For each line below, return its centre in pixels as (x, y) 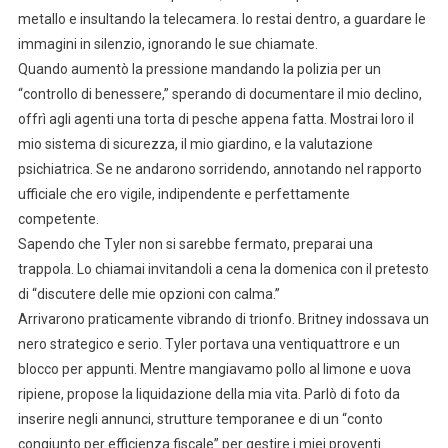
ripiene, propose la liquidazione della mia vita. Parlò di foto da (208, 393)
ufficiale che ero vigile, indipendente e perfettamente (183, 193)
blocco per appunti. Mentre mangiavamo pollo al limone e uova (214, 368)
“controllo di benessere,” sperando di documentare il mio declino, (219, 93)
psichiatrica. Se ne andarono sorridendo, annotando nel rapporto (219, 168)
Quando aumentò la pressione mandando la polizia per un (199, 68)
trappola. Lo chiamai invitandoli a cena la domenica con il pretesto (223, 268)
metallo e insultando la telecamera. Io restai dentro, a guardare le (221, 18)
